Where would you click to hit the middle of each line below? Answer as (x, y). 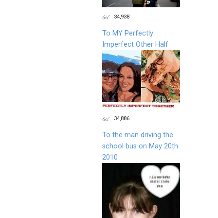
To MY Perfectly (128, 33)
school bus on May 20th (140, 146)
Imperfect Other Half (135, 44)
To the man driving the (138, 135)
